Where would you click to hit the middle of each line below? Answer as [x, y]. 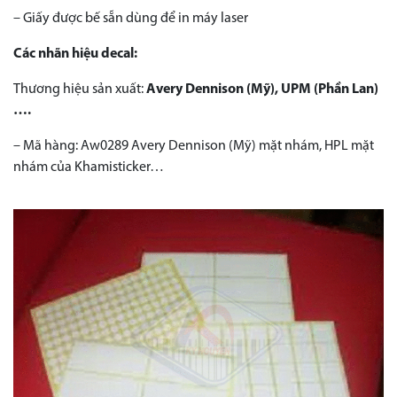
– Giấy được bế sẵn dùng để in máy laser [131, 19]
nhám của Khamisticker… [89, 168]
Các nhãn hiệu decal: [75, 54]
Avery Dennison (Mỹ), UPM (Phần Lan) [262, 90]
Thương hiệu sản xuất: [80, 90]
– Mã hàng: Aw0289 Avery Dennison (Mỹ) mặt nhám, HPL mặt [194, 147]
